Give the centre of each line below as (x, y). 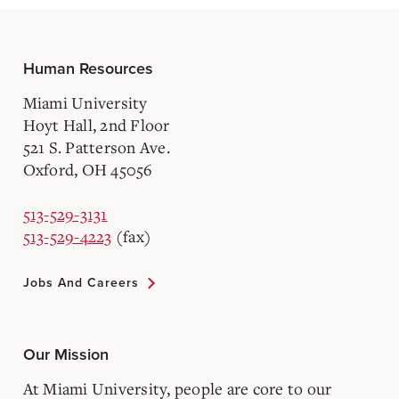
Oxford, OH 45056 (88, 170)
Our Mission (65, 355)
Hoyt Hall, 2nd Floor (96, 125)
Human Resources (88, 69)
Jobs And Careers (81, 283)
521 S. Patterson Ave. (96, 147)
